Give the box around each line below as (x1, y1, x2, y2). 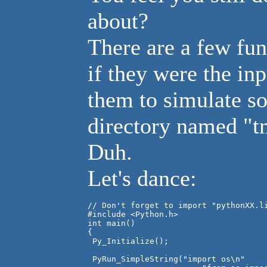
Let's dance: (88, 165, 197, 191)
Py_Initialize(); (88, 236, 169, 246)
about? (88, 8, 148, 33)
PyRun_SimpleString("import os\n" (88, 254, 245, 263)
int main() (88, 218, 135, 228)
